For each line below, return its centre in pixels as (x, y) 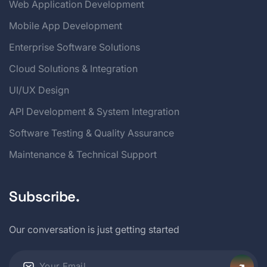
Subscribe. (44, 196)
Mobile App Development (66, 25)
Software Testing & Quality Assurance (91, 133)
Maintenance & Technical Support (83, 154)
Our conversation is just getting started (94, 229)
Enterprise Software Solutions (74, 47)
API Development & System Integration (94, 111)
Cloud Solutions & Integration (73, 68)
